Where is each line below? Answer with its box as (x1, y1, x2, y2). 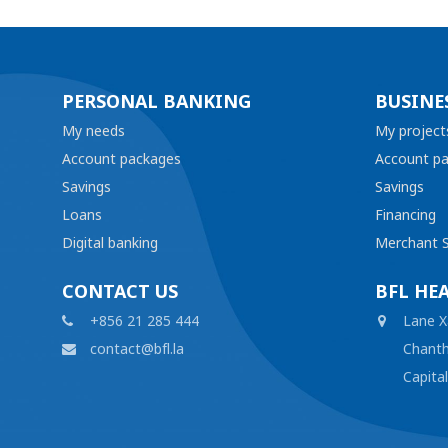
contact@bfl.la (90, 337, 184, 360)
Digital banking (62, 231, 158, 254)
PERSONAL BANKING (62, 87, 251, 116)
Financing (374, 203, 436, 226)
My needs (62, 119, 125, 142)
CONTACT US (62, 277, 178, 306)
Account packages (62, 147, 181, 170)
